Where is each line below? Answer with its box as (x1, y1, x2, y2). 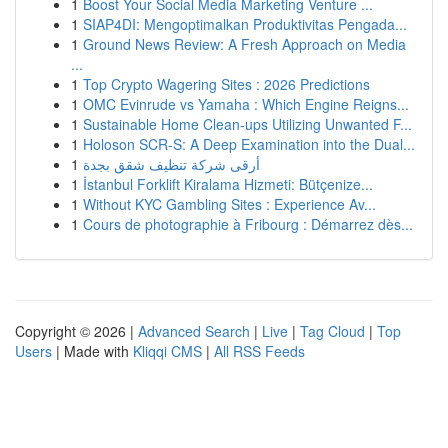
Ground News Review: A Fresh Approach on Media (83, 34, 406, 54)
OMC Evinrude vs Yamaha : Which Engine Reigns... (83, 94, 409, 114)
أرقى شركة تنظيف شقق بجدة (83, 154, 260, 174)
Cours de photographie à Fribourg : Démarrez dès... (83, 214, 413, 234)
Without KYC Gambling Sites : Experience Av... (83, 194, 376, 214)
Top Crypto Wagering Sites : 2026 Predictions (83, 74, 370, 94)
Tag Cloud (300, 321, 365, 341)
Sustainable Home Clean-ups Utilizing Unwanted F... (83, 114, 412, 134)
